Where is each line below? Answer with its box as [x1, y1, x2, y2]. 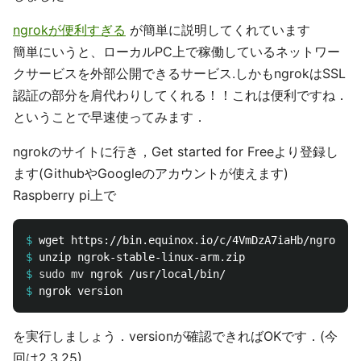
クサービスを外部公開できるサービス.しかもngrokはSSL [13, 64, 346, 81]
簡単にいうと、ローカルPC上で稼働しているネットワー [13, 43, 340, 60]
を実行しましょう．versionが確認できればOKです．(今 [13, 327, 338, 344]
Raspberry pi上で [13, 186, 116, 203]
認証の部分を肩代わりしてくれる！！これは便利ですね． [13, 86, 348, 103]
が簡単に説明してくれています [126, 21, 310, 38]
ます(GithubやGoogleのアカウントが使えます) [13, 164, 288, 181]
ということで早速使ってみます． [13, 108, 206, 125]
